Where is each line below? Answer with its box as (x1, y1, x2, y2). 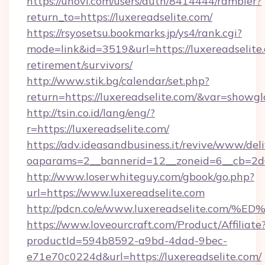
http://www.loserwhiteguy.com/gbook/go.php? (27, 170, 254, 183)
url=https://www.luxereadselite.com (27, 186, 205, 199)
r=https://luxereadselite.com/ (27, 122, 169, 135)
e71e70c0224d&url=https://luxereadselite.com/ (27, 250, 261, 263)
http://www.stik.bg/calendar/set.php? (27, 74, 209, 88)
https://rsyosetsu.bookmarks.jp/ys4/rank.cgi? (27, 26, 242, 40)
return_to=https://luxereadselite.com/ (27, 10, 212, 24)
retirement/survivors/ (27, 58, 132, 72)
